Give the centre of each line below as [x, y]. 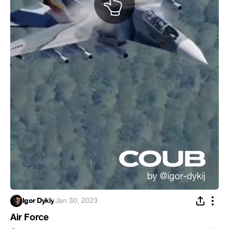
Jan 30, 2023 [76, 201]
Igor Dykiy [38, 201]
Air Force [29, 217]
